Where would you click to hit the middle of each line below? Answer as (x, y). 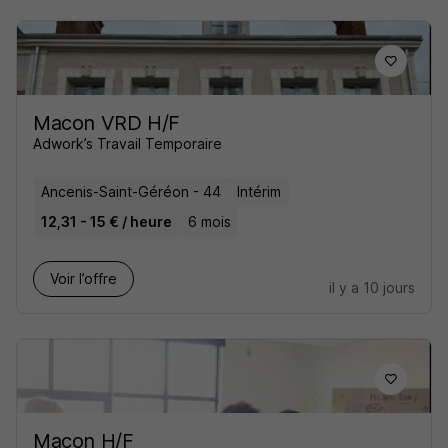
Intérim (259, 191)
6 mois (209, 221)
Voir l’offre (83, 278)
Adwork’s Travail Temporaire (127, 143)
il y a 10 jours (372, 287)
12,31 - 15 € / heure (106, 221)
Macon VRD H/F (106, 123)
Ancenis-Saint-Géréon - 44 (131, 191)
